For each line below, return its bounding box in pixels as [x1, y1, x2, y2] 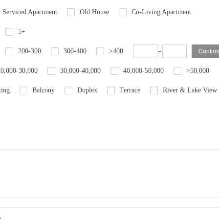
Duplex [77, 87, 97, 94]
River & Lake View [163, 87, 217, 94]
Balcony [32, 87, 55, 94]
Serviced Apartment [2, 8, 57, 16]
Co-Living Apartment [131, 8, 191, 16]
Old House [80, 8, 109, 16]
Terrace [120, 87, 140, 94]
